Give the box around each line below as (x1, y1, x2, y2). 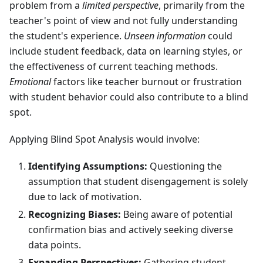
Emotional (9, 75, 51, 89)
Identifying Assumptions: (28, 160, 147, 173)
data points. (28, 238, 81, 252)
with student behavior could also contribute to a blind (9, 90, 248, 104)
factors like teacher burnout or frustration (51, 75, 242, 89)
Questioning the (147, 160, 222, 173)
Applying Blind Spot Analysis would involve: (9, 133, 200, 146)
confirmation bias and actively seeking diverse (28, 223, 233, 237)
